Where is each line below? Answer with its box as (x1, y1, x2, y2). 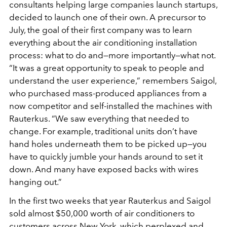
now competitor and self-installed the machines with (9, 101, 212, 111)
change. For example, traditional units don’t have (9, 126, 198, 137)
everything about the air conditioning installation (9, 37, 197, 48)
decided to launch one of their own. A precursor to (9, 12, 206, 23)
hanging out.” (9, 177, 62, 187)
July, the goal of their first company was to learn (9, 25, 192, 35)
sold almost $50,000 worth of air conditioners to (9, 208, 195, 219)
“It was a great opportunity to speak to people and (9, 63, 204, 73)
